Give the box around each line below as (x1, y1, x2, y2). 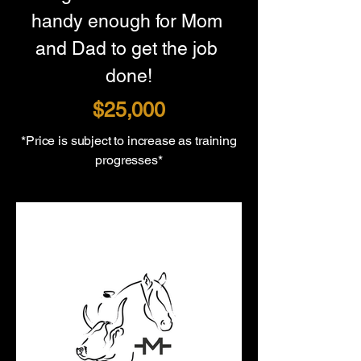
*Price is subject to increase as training (21, 133, 237, 148)
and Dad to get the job (35, 38, 222, 59)
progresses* (95, 152, 163, 168)
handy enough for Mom (31, 10, 227, 31)
